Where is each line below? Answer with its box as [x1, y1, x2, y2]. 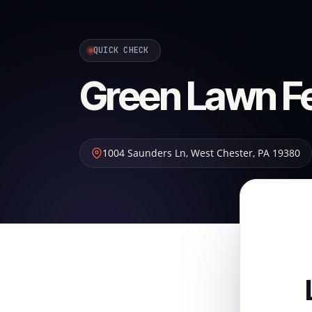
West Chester [191, 146, 253, 159]
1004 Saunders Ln [102, 146, 186, 159]
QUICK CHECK [93, 45, 149, 56]
